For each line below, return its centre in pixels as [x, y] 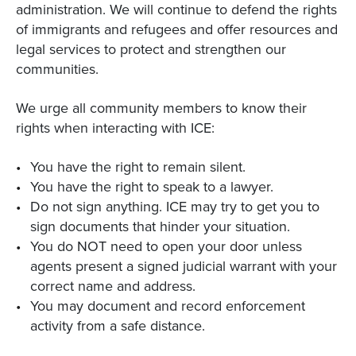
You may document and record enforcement [168, 306]
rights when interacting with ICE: [115, 128]
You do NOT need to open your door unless [166, 246]
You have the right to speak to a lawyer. [152, 186]
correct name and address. [113, 286]
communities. [57, 69]
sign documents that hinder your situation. [160, 226]
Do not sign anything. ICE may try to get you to [175, 206]
